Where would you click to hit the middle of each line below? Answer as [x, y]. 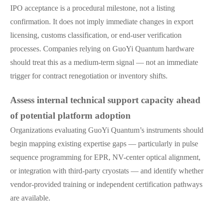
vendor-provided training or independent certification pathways [106, 185]
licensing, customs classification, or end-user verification [96, 36]
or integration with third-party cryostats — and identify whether [107, 171]
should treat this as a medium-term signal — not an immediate [104, 63]
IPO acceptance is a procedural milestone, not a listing [92, 9]
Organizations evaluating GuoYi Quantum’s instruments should [107, 131]
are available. [30, 199]
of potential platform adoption [70, 116]
